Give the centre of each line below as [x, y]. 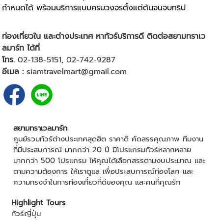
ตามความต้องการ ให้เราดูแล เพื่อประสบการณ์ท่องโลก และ [103, 172]
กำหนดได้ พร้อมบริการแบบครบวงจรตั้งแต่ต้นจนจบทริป [94, 8]
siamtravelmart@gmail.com [77, 72]
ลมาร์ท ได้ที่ [21, 48]
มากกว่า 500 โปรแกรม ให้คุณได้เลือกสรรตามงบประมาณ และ [109, 161]
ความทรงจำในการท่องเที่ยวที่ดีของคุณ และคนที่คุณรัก [97, 182]
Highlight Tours [38, 203]
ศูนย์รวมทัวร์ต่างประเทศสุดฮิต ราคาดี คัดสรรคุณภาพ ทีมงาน [108, 139]
